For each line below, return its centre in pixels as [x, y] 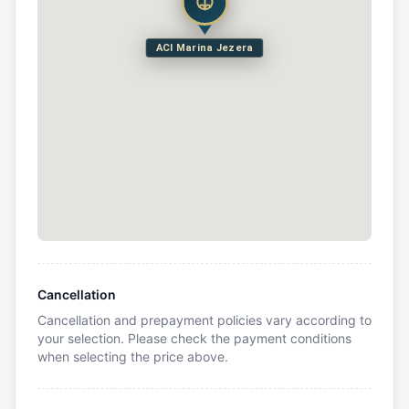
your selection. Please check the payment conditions [194, 338]
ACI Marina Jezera [204, 48]
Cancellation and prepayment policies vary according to [204, 320]
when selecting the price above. [133, 356]
